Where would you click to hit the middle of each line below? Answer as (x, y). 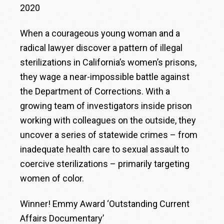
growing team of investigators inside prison (106, 105)
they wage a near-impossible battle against (105, 76)
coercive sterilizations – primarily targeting (105, 163)
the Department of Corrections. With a (95, 91)
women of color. (52, 178)
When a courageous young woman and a (100, 33)
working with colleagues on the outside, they (108, 120)
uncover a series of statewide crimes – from (109, 134)
